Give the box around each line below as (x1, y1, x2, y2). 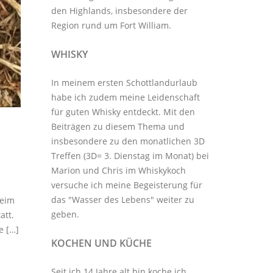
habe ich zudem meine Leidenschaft (51, 91, 200, 103)
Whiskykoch (138, 164, 186, 176)
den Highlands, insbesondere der (51, 4, 188, 16)
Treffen (51, 149, 81, 161)
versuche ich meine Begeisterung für (51, 179, 202, 191)
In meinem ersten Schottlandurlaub (51, 76, 197, 88)
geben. (51, 208, 79, 220)
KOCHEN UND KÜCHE (51, 236, 152, 250)
